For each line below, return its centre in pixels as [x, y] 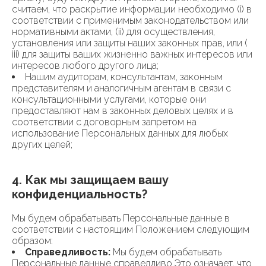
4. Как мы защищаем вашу [90, 180]
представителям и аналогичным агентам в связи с [121, 88]
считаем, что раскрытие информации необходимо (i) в [132, 9]
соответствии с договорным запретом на [104, 122]
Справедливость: [68, 252]
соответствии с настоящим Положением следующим [131, 229]
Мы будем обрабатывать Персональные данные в [121, 218]
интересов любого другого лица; [85, 66]
